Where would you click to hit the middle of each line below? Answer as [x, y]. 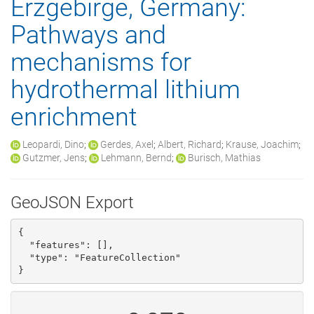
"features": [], [23, 245]
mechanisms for [101, 62]
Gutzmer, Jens [54, 158]
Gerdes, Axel [127, 144]
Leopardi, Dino [53, 144]
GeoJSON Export [72, 203]
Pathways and [88, 35]
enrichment [74, 117]
